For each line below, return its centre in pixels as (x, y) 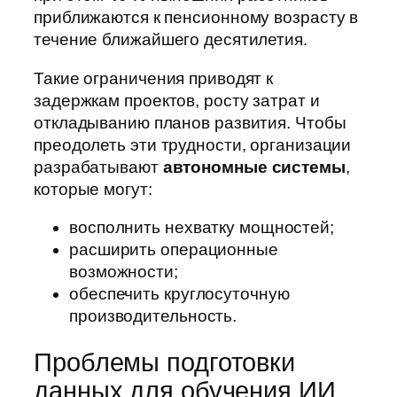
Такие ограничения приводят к (154, 78)
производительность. (153, 316)
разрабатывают (98, 167)
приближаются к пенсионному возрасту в (196, 18)
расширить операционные (174, 250)
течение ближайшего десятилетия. (171, 40)
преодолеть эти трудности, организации (193, 144)
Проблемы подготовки (165, 362)
